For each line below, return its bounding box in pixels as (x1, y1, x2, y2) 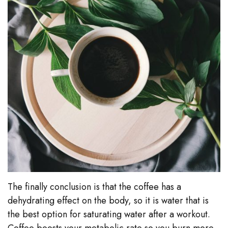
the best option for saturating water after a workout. (8, 207, 210, 221)
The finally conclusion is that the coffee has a (8, 180, 181, 193)
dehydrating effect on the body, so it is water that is (8, 193, 209, 207)
